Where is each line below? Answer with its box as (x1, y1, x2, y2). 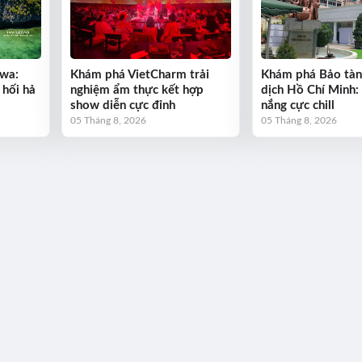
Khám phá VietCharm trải (70, 69, 210, 82)
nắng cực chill (260, 99, 335, 112)
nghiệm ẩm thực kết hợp (70, 84, 204, 97)
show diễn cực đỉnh (70, 99, 176, 112)
